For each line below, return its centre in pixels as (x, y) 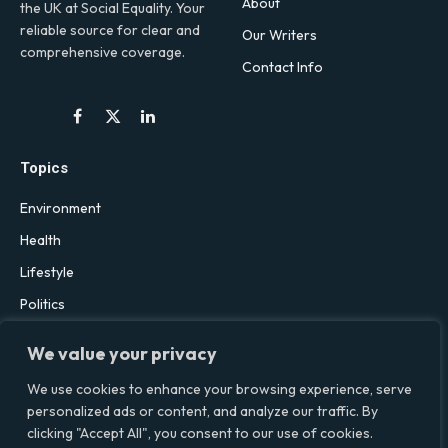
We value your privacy (122, 353)
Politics (42, 303)
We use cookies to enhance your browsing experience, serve (219, 389)
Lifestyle (47, 271)
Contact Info (282, 66)
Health (40, 239)
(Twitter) (138, 145)
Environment (60, 207)
